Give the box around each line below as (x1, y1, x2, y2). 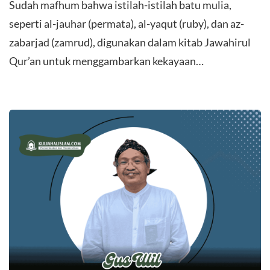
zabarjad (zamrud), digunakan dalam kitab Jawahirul (9, 35, 251, 49)
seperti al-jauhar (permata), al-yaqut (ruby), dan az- (9, 16, 244, 30)
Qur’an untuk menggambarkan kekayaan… (9, 54, 204, 67)
